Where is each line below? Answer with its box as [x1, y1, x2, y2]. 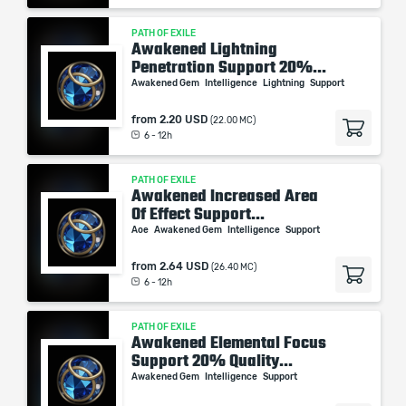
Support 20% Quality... [131, 352, 293, 370]
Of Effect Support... [131, 205, 265, 223]
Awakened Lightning [131, 40, 277, 58]
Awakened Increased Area [131, 187, 318, 205]
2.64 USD [159, 261, 208, 272]
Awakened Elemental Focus [131, 333, 326, 352]
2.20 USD [159, 114, 208, 125]
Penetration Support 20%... [131, 58, 326, 76]
